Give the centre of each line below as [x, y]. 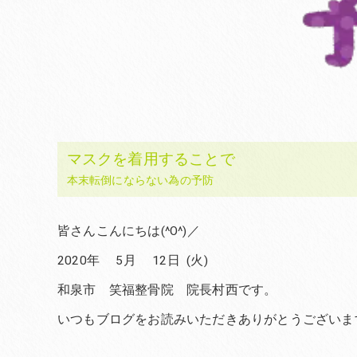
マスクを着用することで [151, 159]
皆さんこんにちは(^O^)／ [129, 231]
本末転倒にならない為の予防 [140, 180]
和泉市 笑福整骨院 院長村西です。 [167, 290]
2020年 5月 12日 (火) [133, 260]
